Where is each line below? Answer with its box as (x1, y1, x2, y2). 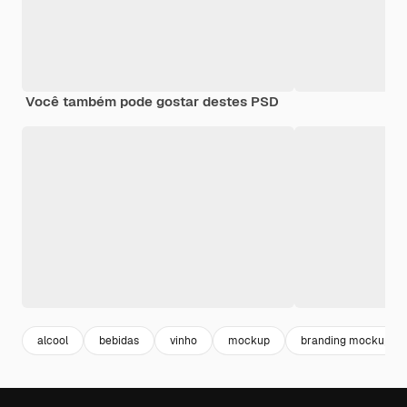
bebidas (99, 333, 139, 348)
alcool (37, 333, 68, 348)
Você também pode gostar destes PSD (25, 93, 279, 111)
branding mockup (301, 333, 391, 348)
